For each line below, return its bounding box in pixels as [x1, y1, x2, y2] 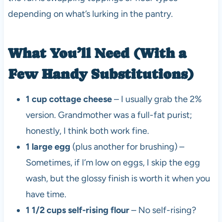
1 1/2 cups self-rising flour [25, 204, 129, 216]
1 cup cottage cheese [25, 93, 112, 105]
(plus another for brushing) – [70, 141, 184, 152]
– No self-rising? [129, 204, 196, 216]
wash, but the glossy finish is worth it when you [25, 172, 210, 184]
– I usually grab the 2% [111, 93, 202, 105]
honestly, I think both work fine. [25, 125, 149, 136]
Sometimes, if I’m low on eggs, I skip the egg [25, 157, 200, 168]
